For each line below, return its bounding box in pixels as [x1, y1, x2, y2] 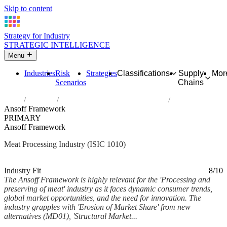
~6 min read [69, 157, 108, 166]
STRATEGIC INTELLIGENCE [4, 41, 110, 49]
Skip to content [4, 4, 52, 13]
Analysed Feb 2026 [4, 157, 67, 166]
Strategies [86, 69, 117, 78]
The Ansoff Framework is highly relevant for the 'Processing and [4, 175, 210, 184]
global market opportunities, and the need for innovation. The [4, 194, 201, 203]
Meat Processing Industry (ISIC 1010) [4, 140, 126, 149]
